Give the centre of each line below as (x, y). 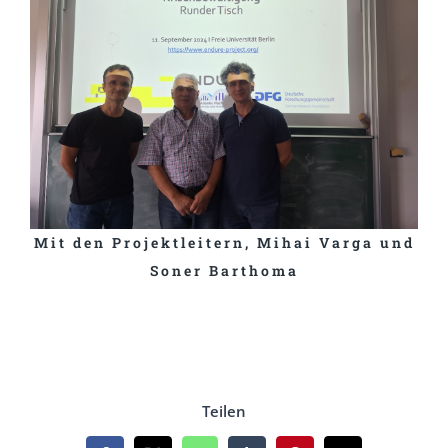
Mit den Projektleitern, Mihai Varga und (224, 243)
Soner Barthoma (224, 271)
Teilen (224, 410)
